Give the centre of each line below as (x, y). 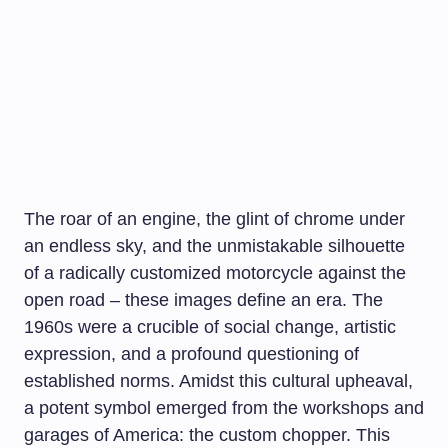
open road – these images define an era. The (203, 300)
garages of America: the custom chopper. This (207, 435)
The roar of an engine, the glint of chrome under (214, 219)
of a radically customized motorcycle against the (215, 273)
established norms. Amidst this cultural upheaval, (218, 381)
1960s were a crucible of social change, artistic (210, 327)
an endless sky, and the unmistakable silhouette (214, 246)
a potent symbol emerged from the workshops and (224, 408)
